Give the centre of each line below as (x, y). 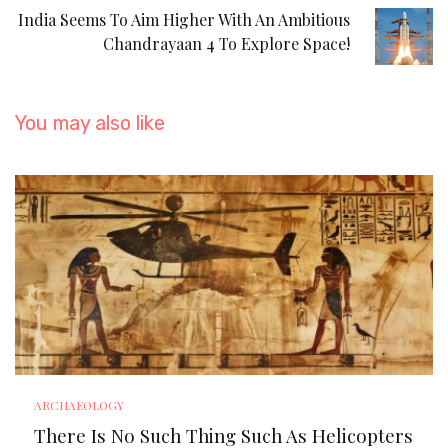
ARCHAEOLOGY (79, 404)
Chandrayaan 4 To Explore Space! (227, 43)
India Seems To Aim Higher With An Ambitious (184, 19)
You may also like (90, 122)
